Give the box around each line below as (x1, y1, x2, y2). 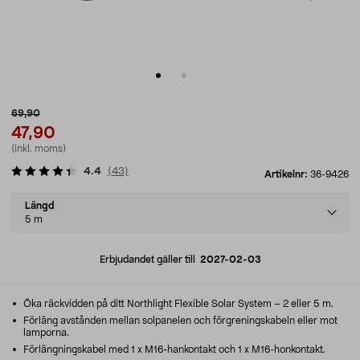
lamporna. (23, 328, 69, 337)
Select (10, 194, 51, 207)
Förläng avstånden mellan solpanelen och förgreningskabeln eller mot (21, 316, 337, 325)
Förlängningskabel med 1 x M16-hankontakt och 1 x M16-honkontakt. (21, 345, 325, 354)
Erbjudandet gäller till (99, 255, 200, 264)
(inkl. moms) (11, 144, 66, 153)
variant (10, 213, 55, 226)
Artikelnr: (264, 170, 310, 179)
